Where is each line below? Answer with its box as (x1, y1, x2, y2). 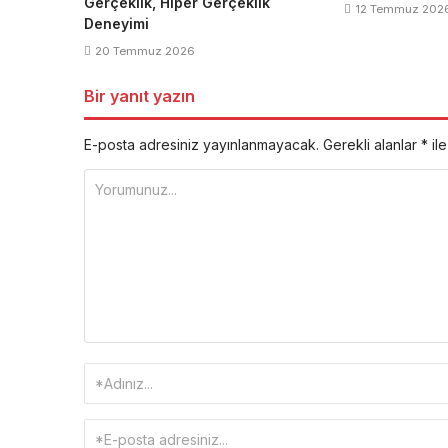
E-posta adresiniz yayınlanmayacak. (84, 136, 319, 153)
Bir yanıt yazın (84, 86, 195, 106)
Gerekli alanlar (323, 136, 421, 153)
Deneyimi (84, 15, 149, 32)
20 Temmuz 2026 (95, 44, 195, 58)
